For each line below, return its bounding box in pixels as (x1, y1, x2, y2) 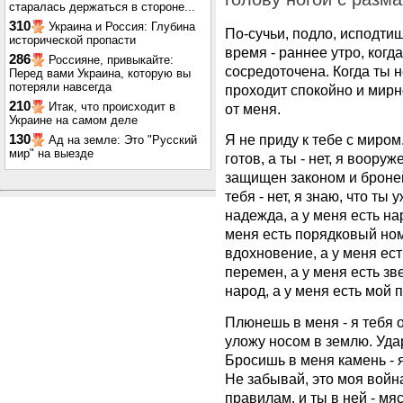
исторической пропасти (9, 33, 136, 47)
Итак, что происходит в (49, 100, 175, 113)
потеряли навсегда (9, 80, 112, 94)
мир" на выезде (9, 147, 94, 160)
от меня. (225, 101, 281, 117)
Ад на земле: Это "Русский (49, 133, 197, 147)
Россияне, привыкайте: (49, 53, 174, 67)
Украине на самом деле (9, 113, 138, 127)
